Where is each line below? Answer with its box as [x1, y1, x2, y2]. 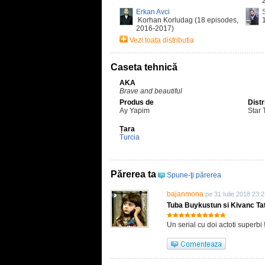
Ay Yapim [119, 106, 150, 115]
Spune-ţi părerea [167, 171, 221, 179]
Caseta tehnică [111, 62, 177, 72]
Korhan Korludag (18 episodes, [136, 16, 238, 24]
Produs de [119, 98, 154, 106]
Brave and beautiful [119, 87, 182, 95]
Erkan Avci [136, 8, 170, 16]
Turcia [119, 133, 140, 141]
